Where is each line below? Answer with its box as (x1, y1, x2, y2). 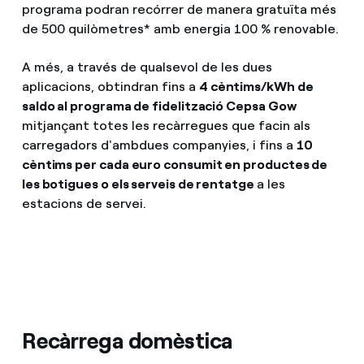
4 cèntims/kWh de (198, 78, 314, 94)
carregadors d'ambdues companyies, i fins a (21, 136, 297, 153)
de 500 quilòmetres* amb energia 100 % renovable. (21, 20, 339, 37)
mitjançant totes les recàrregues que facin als (21, 117, 310, 133)
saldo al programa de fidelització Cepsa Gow (21, 97, 297, 114)
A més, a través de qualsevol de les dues (21, 58, 272, 75)
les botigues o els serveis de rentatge (21, 175, 257, 192)
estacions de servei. (21, 195, 149, 211)
